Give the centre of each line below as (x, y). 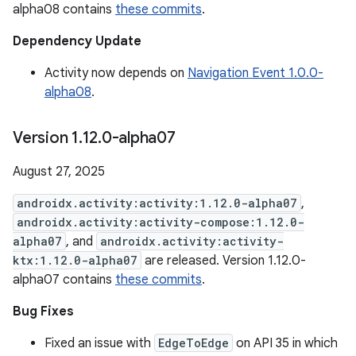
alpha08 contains (64, 10)
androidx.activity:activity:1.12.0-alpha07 (157, 203)
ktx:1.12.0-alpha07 (75, 260)
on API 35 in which (285, 343)
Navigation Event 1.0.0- (255, 73)
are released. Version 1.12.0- (224, 261)
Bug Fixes (43, 311)
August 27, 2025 (59, 172)
